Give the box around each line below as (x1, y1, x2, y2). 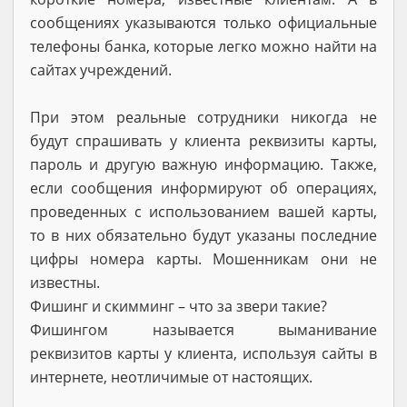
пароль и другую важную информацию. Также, (30, 154, 377, 174)
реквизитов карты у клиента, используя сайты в (30, 342, 377, 363)
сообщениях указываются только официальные (30, 12, 377, 33)
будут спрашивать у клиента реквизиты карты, (30, 130, 377, 151)
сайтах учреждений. (30, 59, 172, 80)
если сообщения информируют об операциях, (30, 177, 377, 198)
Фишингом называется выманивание (30, 319, 377, 340)
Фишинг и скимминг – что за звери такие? (30, 295, 327, 316)
